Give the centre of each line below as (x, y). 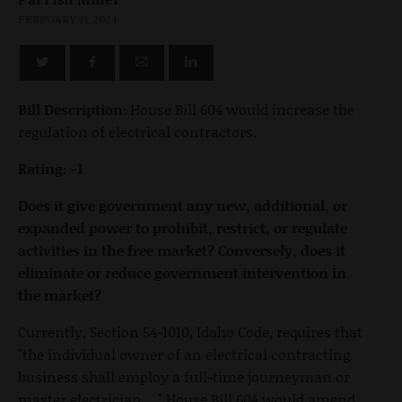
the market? (60, 294)
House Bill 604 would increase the (240, 109)
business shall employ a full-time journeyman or (184, 376)
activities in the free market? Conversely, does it (182, 249)
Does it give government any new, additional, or (183, 205)
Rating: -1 (50, 168)
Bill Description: (72, 109)
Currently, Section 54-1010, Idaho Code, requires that (190, 331)
